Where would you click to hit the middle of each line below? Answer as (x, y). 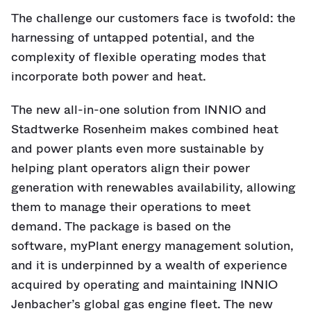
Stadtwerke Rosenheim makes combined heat (145, 129)
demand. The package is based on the (121, 226)
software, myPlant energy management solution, (152, 246)
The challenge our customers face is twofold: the (153, 18)
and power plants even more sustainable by (137, 149)
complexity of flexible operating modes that (138, 57)
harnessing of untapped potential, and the (133, 37)
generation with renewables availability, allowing (153, 187)
